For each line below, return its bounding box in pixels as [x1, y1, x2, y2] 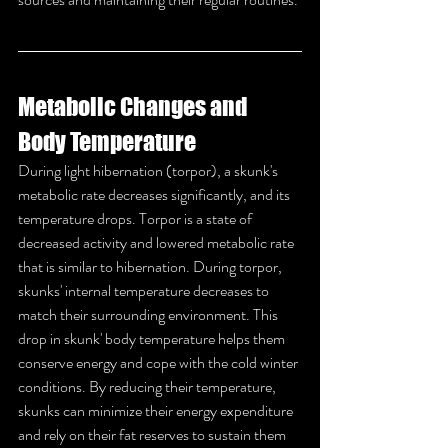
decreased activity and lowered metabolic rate [18, 230, 297, 254]
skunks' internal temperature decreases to [18, 278, 272, 302]
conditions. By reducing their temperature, [18, 374, 279, 398]
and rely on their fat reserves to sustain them [18, 422, 289, 446]
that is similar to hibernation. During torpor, [18, 254, 285, 278]
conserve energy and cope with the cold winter [18, 350, 301, 374]
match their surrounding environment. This [18, 302, 281, 326]
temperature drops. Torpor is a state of [18, 206, 255, 230]
